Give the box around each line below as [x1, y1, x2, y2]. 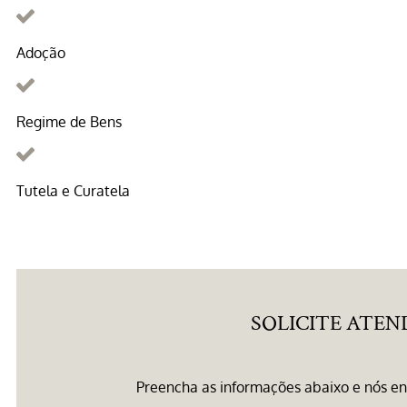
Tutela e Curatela [16, 182, 130, 201]
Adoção [16, 44, 65, 63]
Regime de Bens [16, 113, 122, 132]
